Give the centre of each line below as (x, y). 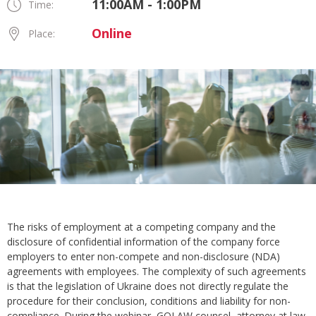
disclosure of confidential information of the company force (144, 242)
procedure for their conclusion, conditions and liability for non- (149, 301)
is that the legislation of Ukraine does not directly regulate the (148, 286)
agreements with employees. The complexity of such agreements (157, 272)
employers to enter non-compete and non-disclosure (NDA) (144, 257)
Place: (42, 34)
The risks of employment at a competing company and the (141, 227)
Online (112, 33)
